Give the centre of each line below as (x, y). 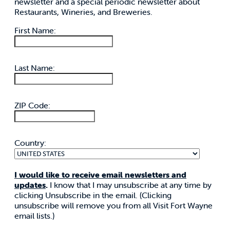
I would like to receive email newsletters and (100, 175)
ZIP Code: (32, 106)
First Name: (35, 31)
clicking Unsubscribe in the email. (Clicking (93, 195)
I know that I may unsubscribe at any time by (130, 185)
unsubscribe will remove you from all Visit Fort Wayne (113, 206)
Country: (30, 143)
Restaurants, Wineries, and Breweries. (84, 12)
